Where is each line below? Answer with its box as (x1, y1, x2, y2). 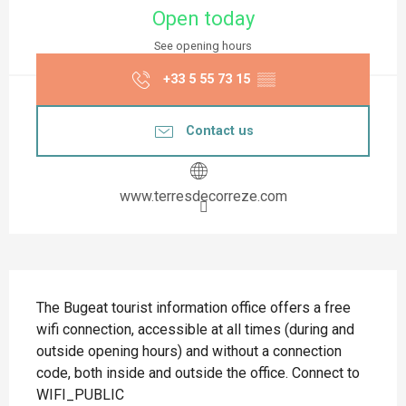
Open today (151, 7, 255, 31)
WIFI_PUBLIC (36, 386, 124, 404)
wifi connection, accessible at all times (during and (36, 321, 354, 339)
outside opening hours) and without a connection (36, 343, 342, 361)
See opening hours (154, 39, 252, 53)
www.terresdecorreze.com (119, 188, 287, 206)
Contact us (185, 122, 254, 139)
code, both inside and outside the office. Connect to (36, 364, 360, 382)
